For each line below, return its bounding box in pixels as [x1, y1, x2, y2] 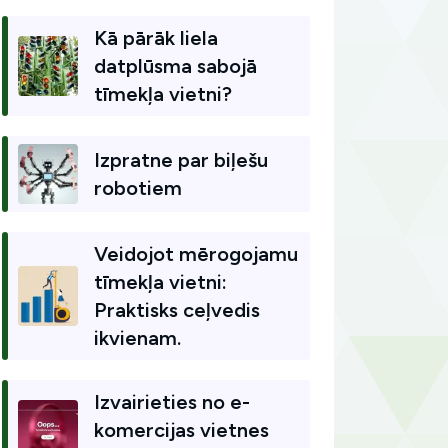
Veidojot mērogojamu [94, 242, 298, 266]
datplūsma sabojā [94, 54, 257, 78]
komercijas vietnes [94, 418, 269, 442]
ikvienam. [94, 326, 181, 350]
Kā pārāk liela [94, 26, 218, 50]
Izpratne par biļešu [94, 148, 268, 172]
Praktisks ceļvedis [94, 298, 260, 322]
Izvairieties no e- [94, 390, 250, 414]
